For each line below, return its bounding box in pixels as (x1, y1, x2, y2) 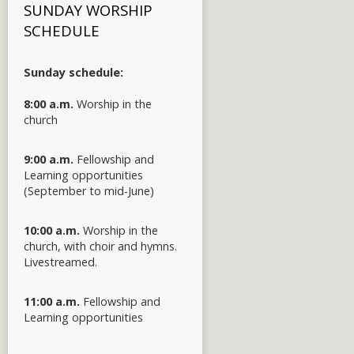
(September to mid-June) (24, 183, 154, 198)
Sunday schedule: (24, 65, 123, 80)
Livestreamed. (24, 254, 97, 269)
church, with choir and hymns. (24, 239, 177, 254)
